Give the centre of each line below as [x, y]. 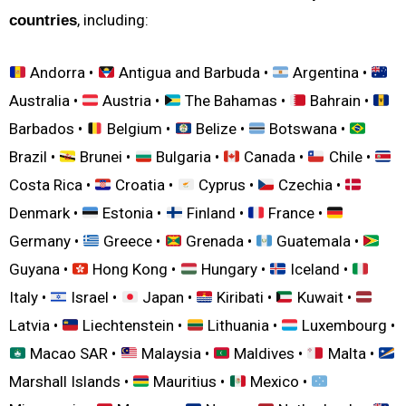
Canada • [274, 157]
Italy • [29, 298]
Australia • [45, 101]
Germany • [46, 242]
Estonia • [132, 213]
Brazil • [34, 157]
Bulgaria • [187, 157]
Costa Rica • [52, 185]
